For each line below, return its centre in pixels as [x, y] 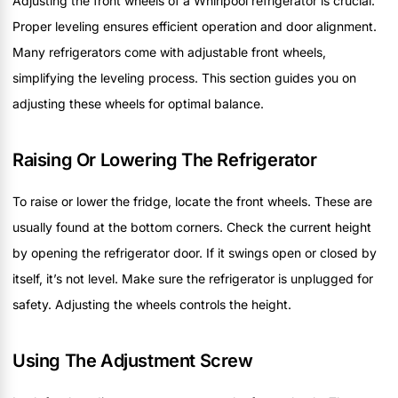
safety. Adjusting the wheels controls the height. [152, 305]
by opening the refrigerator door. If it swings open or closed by [195, 253]
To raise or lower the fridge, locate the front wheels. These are [192, 202]
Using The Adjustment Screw [133, 361]
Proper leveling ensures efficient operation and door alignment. [195, 27]
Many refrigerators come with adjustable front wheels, [169, 52]
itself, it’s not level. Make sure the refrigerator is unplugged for [193, 279]
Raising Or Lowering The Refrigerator [165, 160]
